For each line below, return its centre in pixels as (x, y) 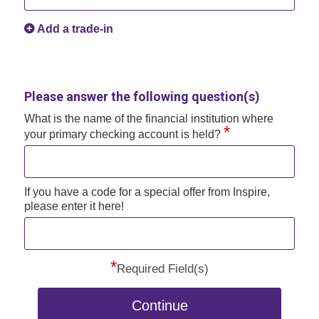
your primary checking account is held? (124, 134)
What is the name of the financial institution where (148, 118)
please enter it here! (74, 206)
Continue (160, 305)
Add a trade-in (75, 28)
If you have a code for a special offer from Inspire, (147, 192)
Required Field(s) (162, 268)
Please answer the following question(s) (142, 96)
